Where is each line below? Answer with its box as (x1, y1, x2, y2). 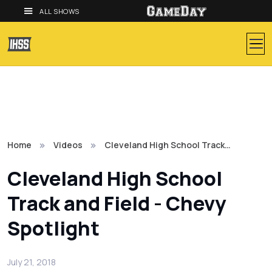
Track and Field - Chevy (7, 190, 226, 217)
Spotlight (7, 215, 100, 242)
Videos (53, 139, 83, 151)
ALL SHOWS (39, 6, 80, 16)
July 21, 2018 (7, 256, 56, 268)
